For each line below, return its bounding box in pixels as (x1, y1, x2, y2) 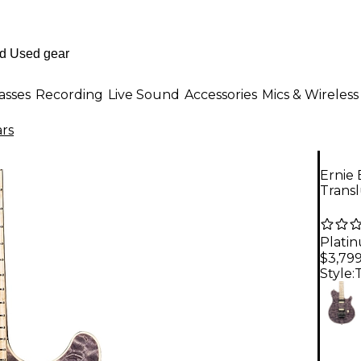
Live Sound (108, 86, 180, 102)
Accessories (185, 86, 257, 102)
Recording (35, 86, 103, 102)
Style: (320, 265, 355, 281)
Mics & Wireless (262, 86, 359, 102)
